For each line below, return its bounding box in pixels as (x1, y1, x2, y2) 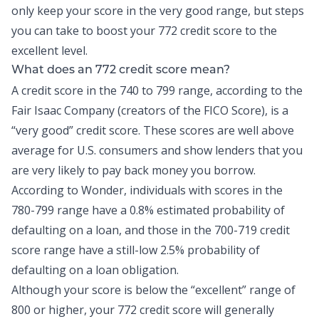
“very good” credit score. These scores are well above (11, 122, 294, 138)
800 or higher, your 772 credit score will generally (11, 302, 274, 318)
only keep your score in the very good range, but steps (11, 3, 304, 19)
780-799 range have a (11, 202, 130, 218)
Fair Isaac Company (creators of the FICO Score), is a (11, 103, 288, 118)
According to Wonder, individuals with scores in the (11, 182, 283, 198)
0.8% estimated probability (130, 202, 271, 218)
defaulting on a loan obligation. (11, 262, 179, 278)
